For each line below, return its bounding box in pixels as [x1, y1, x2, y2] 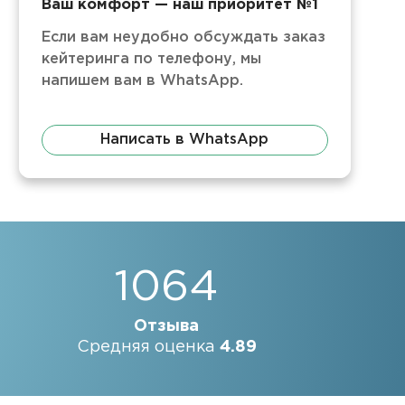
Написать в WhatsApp [100, 133, 269, 146]
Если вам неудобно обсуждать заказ [41, 31, 325, 44]
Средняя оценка [76, 340, 220, 354]
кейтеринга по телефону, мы [41, 52, 261, 66]
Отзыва [134, 319, 199, 334]
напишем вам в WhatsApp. [41, 74, 243, 88]
